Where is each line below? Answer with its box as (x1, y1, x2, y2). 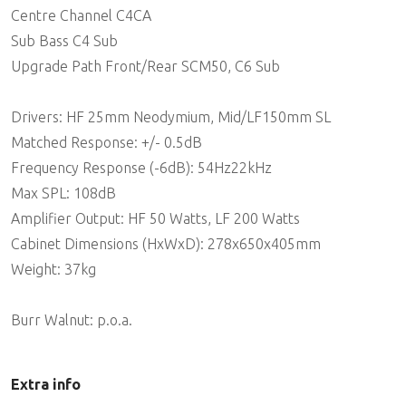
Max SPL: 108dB (11, 185, 116, 202)
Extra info (11, 376, 81, 393)
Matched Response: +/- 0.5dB (11, 134, 202, 151)
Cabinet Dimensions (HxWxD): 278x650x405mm (11, 236, 321, 253)
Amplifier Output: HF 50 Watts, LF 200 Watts (11, 210, 300, 227)
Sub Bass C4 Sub (11, 33, 118, 50)
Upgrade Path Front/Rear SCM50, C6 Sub (11, 58, 280, 75)
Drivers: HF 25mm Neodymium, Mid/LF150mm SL (11, 109, 331, 126)
